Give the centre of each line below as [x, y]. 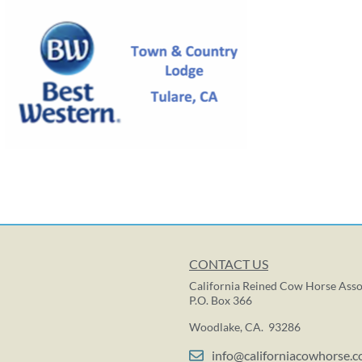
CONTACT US [229, 264]
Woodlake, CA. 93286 [245, 326]
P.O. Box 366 [221, 301]
